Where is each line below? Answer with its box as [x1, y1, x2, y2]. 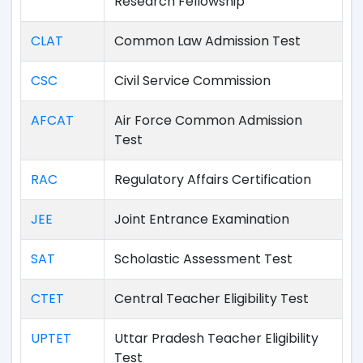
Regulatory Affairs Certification [114, 170, 311, 189]
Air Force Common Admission [114, 111, 302, 130]
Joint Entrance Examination [114, 210, 289, 228]
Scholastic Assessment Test [114, 250, 293, 268]
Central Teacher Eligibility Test [114, 289, 309, 308]
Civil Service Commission [114, 71, 271, 90]
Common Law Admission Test [114, 32, 301, 50]
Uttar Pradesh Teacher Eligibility [114, 329, 318, 348]
